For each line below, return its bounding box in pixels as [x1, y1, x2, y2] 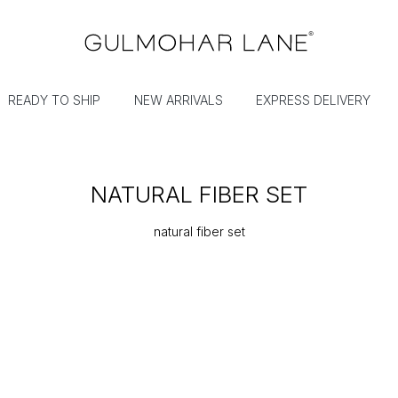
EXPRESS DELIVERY [256, 92, 371, 108]
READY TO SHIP [8, 92, 101, 108]
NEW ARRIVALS [133, 92, 223, 108]
